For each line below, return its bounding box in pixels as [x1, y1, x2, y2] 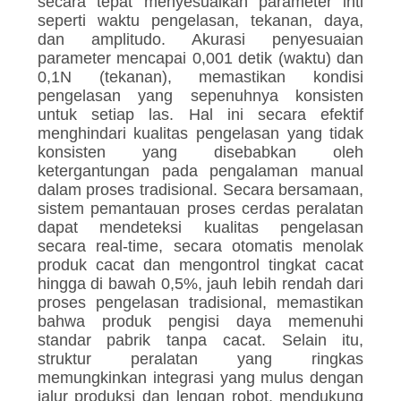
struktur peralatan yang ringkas [37, 350, 364, 369]
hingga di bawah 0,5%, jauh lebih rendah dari [37, 275, 364, 294]
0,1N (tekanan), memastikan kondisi [37, 68, 364, 87]
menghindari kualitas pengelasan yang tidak [37, 124, 364, 143]
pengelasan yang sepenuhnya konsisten [37, 87, 364, 106]
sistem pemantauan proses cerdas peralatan [37, 200, 364, 218]
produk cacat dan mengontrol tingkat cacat [37, 256, 364, 275]
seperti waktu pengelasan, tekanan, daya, [37, 12, 364, 30]
